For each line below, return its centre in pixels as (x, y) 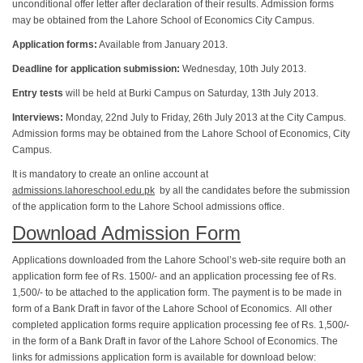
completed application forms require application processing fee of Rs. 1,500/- (181, 325)
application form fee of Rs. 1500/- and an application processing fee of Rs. (174, 276)
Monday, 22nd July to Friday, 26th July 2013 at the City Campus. (205, 117)
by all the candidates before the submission (252, 190)
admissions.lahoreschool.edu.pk (83, 190)
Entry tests (38, 93)
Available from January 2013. (162, 45)
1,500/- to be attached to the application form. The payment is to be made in (177, 293)
